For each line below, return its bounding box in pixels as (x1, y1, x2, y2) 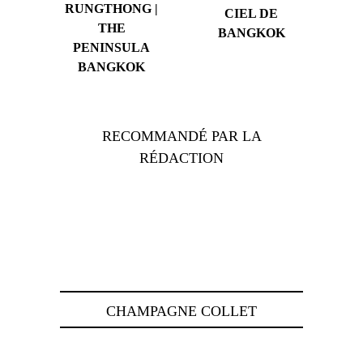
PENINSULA (73, 41, 151, 55)
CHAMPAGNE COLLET (106, 303, 257, 320)
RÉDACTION (139, 150, 224, 167)
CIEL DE (224, 6, 279, 21)
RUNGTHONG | (65, 2, 159, 16)
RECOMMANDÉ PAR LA (101, 128, 262, 145)
